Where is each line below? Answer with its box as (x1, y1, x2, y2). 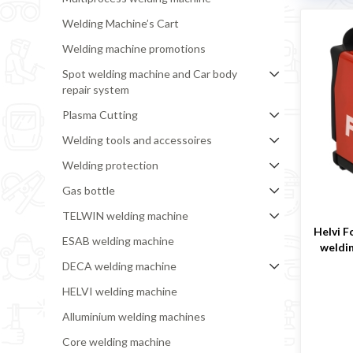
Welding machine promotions (61, 42, 206, 56)
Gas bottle (61, 184, 115, 198)
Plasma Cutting (61, 108, 138, 122)
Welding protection (61, 158, 158, 173)
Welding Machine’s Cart (61, 17, 179, 31)
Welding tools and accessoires (61, 133, 212, 147)
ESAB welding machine (61, 234, 174, 248)
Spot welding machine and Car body (61, 67, 237, 81)
